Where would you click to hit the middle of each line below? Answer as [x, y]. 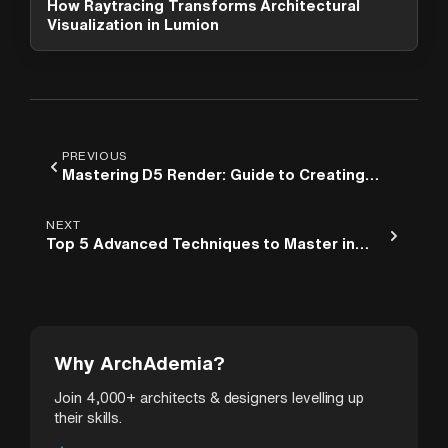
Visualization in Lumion [133, 25]
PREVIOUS [95, 156]
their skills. [88, 418]
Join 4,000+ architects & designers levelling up [209, 398]
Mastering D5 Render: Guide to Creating [213, 175]
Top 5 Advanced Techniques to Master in [200, 244]
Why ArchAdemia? [140, 363]
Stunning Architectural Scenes [178, 196]
